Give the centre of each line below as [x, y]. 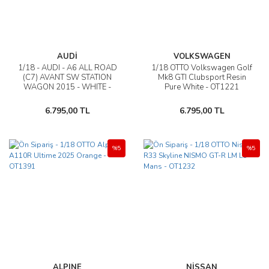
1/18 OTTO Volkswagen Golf [202, 68]
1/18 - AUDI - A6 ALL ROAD [67, 68]
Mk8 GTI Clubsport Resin [202, 77]
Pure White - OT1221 [202, 87]
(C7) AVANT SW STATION [67, 77]
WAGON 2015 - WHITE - [67, 87]
